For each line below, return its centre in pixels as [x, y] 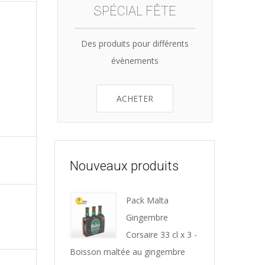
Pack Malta [147, 200]
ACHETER [135, 98]
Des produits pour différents [135, 43]
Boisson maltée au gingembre [127, 252]
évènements [135, 61]
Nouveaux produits [124, 166]
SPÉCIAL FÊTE [135, 11]
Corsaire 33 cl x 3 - [161, 235]
